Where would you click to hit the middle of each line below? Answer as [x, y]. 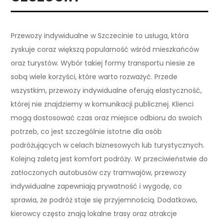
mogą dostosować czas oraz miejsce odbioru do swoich [107, 118]
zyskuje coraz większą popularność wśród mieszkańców [105, 49]
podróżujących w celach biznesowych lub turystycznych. [108, 145]
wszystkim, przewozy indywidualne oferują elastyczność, [107, 90]
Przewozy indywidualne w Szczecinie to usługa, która [100, 35]
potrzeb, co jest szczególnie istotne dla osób [87, 131]
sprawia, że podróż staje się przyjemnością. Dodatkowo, [104, 200]
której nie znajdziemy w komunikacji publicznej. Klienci [102, 104]
